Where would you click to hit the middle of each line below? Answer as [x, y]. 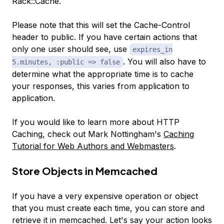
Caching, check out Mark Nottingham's [88, 134]
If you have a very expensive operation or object [105, 196]
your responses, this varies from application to [101, 86]
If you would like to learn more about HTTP [96, 122]
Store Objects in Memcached [85, 171]
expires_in [152, 50]
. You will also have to [164, 62]
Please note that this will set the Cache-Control [101, 25]
